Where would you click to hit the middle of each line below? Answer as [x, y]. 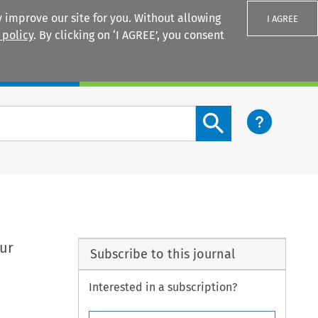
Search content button [253, 114]
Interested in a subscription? [163, 287]
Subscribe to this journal [162, 254]
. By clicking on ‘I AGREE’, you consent [129, 35]
